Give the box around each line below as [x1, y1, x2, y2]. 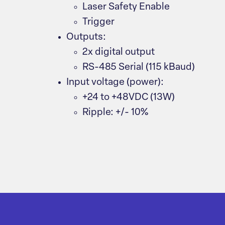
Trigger [82, 18, 115, 27]
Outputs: [66, 33, 106, 42]
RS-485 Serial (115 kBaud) [82, 63, 195, 72]
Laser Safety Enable [82, 3, 170, 12]
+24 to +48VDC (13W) [82, 93, 175, 102]
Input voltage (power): [66, 78, 164, 87]
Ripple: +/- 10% [82, 108, 148, 118]
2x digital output [82, 48, 155, 57]
